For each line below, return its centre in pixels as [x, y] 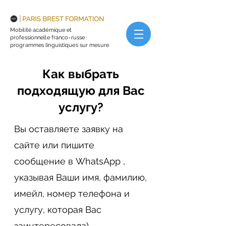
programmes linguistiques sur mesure [60, 45]
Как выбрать [81, 74]
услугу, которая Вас [58, 210]
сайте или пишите [54, 145]
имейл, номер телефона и [72, 193]
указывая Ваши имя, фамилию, [80, 177]
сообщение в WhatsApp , [70, 161]
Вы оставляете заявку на [69, 129]
